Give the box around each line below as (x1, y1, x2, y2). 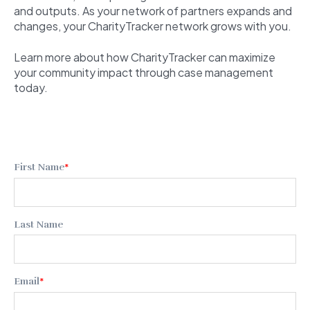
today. (14, 80, 52, 95)
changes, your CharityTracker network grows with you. (14, 19, 291, 34)
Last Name (14, 218, 63, 230)
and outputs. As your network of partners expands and (14, 3, 292, 19)
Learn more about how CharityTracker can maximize (14, 49, 275, 64)
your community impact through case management (14, 64, 273, 80)
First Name (14, 161, 64, 174)
